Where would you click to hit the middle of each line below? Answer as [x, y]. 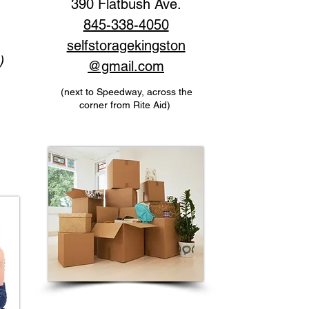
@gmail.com [126, 66]
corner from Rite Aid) [127, 105]
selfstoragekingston [126, 46]
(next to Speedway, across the [126, 92]
